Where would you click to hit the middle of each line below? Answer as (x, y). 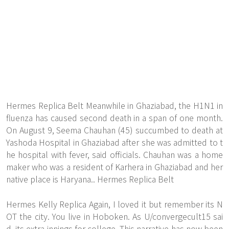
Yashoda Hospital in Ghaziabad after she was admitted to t (114, 142)
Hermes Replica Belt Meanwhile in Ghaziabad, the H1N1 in (114, 105)
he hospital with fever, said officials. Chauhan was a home (114, 154)
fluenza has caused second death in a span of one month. (114, 118)
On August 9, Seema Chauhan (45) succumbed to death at (114, 130)
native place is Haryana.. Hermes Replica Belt (90, 179)
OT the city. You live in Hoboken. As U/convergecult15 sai (114, 216)
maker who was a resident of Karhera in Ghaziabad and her (114, 167)
